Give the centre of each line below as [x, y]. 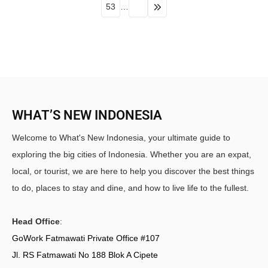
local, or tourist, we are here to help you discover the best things [133, 171]
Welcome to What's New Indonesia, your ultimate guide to [121, 138]
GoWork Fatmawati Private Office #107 [86, 238]
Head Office [36, 221]
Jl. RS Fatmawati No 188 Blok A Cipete [85, 255]
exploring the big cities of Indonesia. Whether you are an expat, [132, 154]
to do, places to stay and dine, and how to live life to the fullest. [130, 188]
